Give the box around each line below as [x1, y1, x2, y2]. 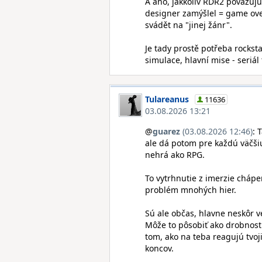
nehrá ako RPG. [145, 149, 205, 160]
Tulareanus [145, 94, 189, 105]
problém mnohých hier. [145, 184, 236, 195]
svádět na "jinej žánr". [145, 19, 232, 30]
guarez [153, 126, 180, 137]
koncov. [145, 243, 174, 254]
